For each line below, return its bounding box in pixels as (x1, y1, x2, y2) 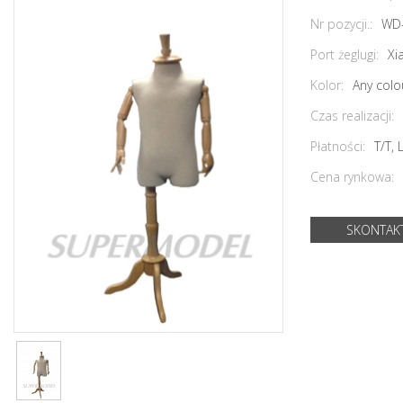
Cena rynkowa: (310, 168, 394, 186)
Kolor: (310, 76, 344, 94)
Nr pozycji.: (310, 15, 372, 33)
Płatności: (310, 138, 365, 156)
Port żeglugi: (310, 46, 379, 64)
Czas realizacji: (310, 107, 394, 125)
